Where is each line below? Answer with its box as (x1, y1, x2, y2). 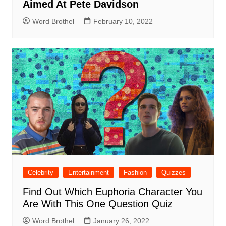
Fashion (123, 168, 147, 176)
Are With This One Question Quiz (22, 198, 173, 209)
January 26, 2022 (93, 216, 149, 225)
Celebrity (27, 168, 53, 176)
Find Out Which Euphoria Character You (22, 186, 202, 197)
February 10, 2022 (93, 17, 153, 25)
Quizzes (161, 168, 186, 176)
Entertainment (68, 168, 109, 176)
